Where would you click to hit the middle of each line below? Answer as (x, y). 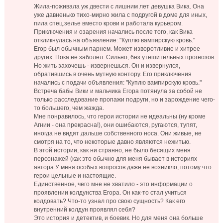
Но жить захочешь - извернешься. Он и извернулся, (107, 66)
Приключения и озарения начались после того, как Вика (113, 32)
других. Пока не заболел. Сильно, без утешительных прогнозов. (125, 57)
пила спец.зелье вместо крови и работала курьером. (109, 24)
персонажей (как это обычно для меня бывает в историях (116, 159)
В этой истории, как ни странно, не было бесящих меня (112, 151)
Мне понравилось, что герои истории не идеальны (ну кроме (120, 117)
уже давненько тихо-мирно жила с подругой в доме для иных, (121, 15)
